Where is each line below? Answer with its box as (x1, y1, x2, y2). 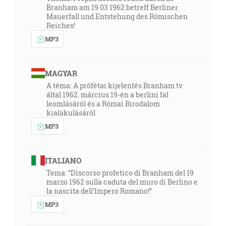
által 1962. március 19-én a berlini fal (46, 90, 168, 99)
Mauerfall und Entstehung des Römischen (46, 12, 188, 21)
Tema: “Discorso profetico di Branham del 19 (46, 168, 194, 178)
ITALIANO (44, 155, 82, 165)
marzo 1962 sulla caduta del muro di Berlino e (46, 177, 198, 187)
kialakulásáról (46, 108, 95, 118)
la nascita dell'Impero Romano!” (46, 186, 152, 196)
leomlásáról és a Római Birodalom (46, 99, 160, 108)
